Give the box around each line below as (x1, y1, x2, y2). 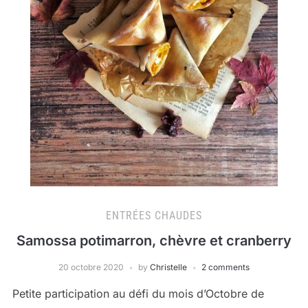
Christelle (150, 262, 187, 272)
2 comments (201, 262, 250, 272)
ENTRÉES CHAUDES (106, 209, 202, 222)
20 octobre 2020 (58, 262, 124, 272)
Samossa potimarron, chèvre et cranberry (16, 232, 291, 249)
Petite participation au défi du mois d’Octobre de (12, 287, 264, 300)
